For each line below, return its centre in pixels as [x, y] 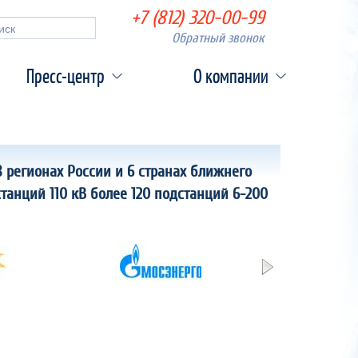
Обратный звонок [218, 38]
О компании [231, 76]
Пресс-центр [66, 76]
